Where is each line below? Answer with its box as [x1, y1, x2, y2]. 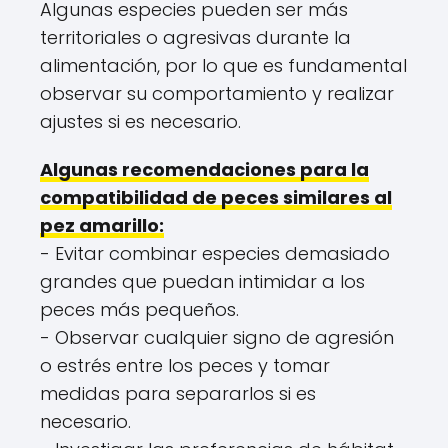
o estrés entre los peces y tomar [40, 353, 330, 378]
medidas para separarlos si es [40, 381, 316, 406]
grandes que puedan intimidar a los [40, 269, 365, 294]
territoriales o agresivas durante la [40, 25, 351, 50]
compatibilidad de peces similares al [40, 185, 392, 210]
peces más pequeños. [40, 297, 239, 322]
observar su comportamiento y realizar [40, 81, 394, 106]
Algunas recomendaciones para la [40, 157, 369, 182]
